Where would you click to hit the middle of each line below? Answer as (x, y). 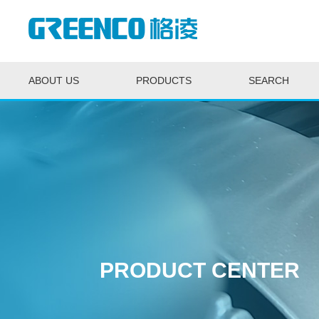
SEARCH (269, 80)
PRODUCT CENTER (200, 270)
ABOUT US (54, 80)
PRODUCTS (164, 80)
